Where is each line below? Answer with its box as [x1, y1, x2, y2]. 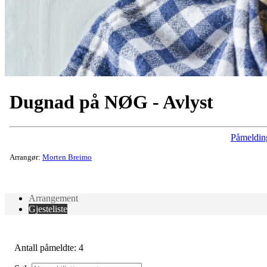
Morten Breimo [42, 152, 92, 162]
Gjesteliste [29, 203, 67, 214]
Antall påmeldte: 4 [14, 242, 83, 253]
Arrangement [29, 193, 78, 203]
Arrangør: [10, 152, 42, 162]
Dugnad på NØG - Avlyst [10, 91, 213, 113]
